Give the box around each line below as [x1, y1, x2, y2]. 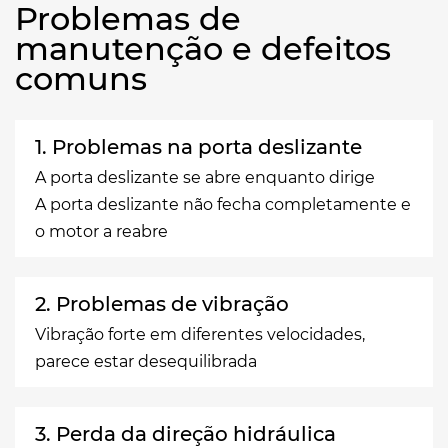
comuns [15, 58, 147, 98]
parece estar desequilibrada [35, 351, 257, 371]
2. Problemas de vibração [35, 291, 289, 316]
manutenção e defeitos [15, 28, 391, 68]
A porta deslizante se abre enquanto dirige [35, 167, 375, 187]
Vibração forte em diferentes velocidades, [35, 324, 365, 344]
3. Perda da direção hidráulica [35, 421, 336, 446]
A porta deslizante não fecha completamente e [35, 194, 411, 214]
